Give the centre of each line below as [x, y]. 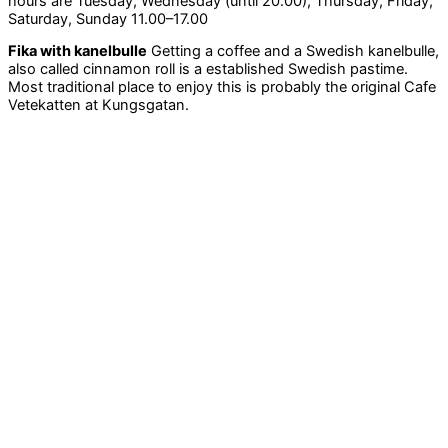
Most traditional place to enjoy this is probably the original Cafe [222, 87]
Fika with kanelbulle [77, 51]
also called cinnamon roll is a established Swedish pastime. [208, 69]
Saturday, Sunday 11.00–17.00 [108, 18]
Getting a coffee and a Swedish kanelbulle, [293, 51]
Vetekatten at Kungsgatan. [98, 105]
